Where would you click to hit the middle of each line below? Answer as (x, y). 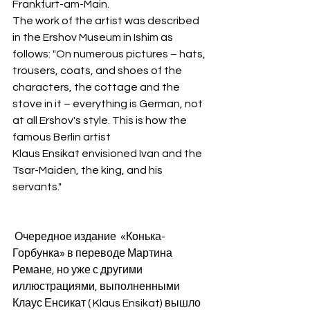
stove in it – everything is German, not (109, 104)
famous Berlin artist (63, 137)
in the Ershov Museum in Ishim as (94, 38)
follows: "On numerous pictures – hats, (110, 54)
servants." (37, 187)
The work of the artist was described (107, 21)
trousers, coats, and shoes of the (98, 71)
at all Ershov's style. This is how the (101, 121)
